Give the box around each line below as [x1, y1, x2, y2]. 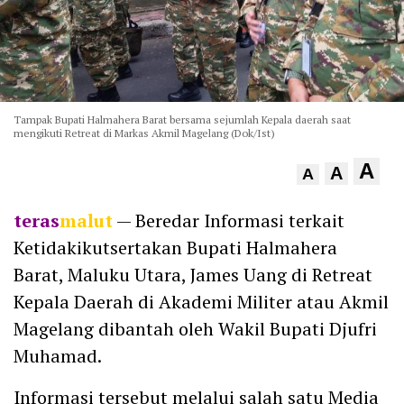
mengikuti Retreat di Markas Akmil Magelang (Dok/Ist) [14, 125, 275, 140]
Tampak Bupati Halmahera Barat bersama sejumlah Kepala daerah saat [14, 112, 351, 126]
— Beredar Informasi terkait [113, 207, 344, 233]
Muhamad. [14, 343, 102, 368]
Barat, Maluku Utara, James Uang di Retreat [14, 262, 372, 287]
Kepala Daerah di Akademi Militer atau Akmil [14, 289, 389, 314]
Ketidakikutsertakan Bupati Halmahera [14, 234, 337, 260]
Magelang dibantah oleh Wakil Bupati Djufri [14, 316, 377, 341]
